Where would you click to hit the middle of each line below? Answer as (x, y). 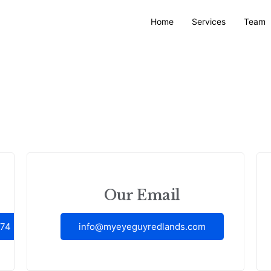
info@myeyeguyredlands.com (142, 227)
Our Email (142, 196)
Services (209, 21)
